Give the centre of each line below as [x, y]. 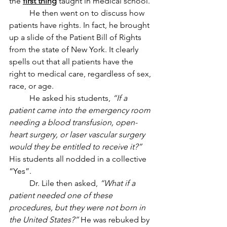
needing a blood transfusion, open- [73, 122]
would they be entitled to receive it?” [75, 146]
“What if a [119, 183]
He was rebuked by [115, 219]
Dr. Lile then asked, [65, 183]
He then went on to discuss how [19, 13]
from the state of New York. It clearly [75, 49]
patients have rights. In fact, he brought [80, 25]
